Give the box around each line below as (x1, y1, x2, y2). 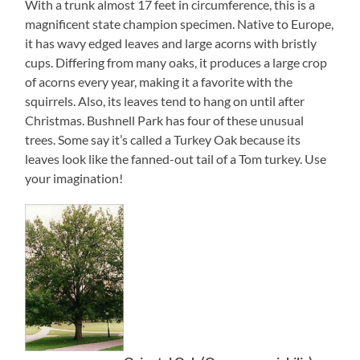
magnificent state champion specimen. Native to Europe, (25, 16, 334, 32)
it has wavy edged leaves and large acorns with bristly (25, 35, 317, 51)
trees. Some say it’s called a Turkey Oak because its (25, 132, 301, 148)
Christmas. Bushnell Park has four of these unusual (25, 112, 305, 129)
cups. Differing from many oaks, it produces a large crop (25, 55, 328, 71)
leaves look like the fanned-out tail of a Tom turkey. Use (25, 151, 327, 167)
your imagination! (25, 170, 124, 186)
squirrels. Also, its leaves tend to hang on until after (25, 93, 305, 109)
